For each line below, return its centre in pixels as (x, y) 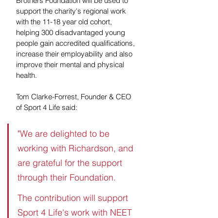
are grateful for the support (71, 163)
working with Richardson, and (77, 148)
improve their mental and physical (71, 64)
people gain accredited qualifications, (76, 43)
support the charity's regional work (72, 11)
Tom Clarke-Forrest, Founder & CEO (75, 96)
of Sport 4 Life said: (47, 107)
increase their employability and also (75, 54)
